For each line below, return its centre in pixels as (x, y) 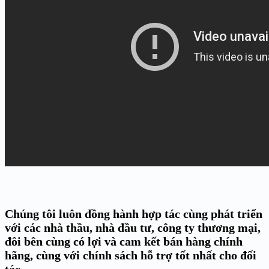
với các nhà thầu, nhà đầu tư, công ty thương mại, (133, 227)
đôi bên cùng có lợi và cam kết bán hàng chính (124, 241)
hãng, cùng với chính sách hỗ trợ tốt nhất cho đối (131, 255)
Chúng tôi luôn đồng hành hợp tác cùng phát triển (134, 213)
